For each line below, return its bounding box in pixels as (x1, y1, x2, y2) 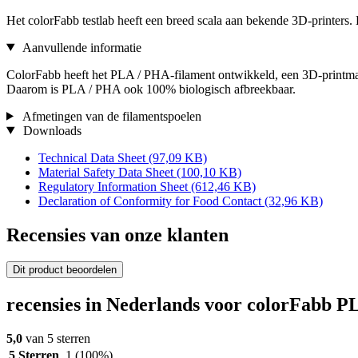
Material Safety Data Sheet (38, 165, 177, 179)
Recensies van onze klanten (6, 224, 229, 245)
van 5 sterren (22, 332, 90, 346)
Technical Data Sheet (38, 150, 149, 165)
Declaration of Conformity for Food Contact (38, 193, 265, 208)
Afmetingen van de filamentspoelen (19, 109, 201, 123)
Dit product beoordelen (13, 264, 117, 276)
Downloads (19, 123, 82, 137)
